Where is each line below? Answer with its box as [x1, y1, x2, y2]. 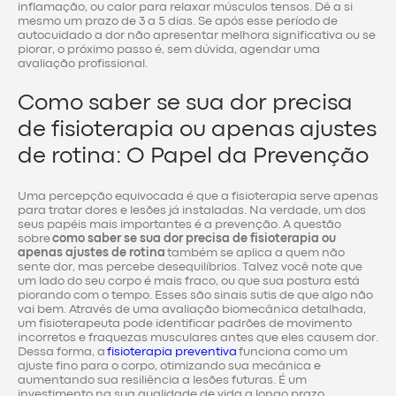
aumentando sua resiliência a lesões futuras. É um [18, 374, 307, 385]
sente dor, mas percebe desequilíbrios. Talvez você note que [18, 261, 362, 272]
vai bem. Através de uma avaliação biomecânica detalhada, [18, 303, 366, 315]
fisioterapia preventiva [107, 346, 237, 357]
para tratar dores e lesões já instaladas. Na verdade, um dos [18, 204, 366, 216]
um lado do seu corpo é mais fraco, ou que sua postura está [18, 275, 360, 286]
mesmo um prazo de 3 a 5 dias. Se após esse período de [18, 16, 338, 27]
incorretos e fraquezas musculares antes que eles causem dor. [18, 331, 378, 343]
